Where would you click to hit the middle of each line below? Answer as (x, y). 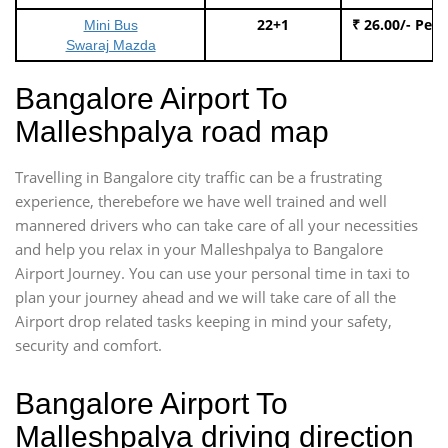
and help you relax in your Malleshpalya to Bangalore (199, 248)
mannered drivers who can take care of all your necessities (216, 224)
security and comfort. (88, 344)
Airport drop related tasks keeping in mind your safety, (203, 320)
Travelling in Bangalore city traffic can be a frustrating (198, 176)
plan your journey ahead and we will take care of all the (205, 296)
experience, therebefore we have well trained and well (201, 200)
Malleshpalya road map (172, 131)
